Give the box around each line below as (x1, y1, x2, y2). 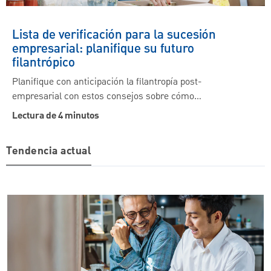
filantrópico (12, 54, 75, 73)
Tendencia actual (6, 143, 91, 160)
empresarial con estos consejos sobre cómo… (12, 90, 201, 105)
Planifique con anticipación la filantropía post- (12, 75, 202, 90)
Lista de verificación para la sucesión (12, 26, 216, 45)
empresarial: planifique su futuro (12, 40, 194, 59)
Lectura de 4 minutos (12, 108, 99, 125)
